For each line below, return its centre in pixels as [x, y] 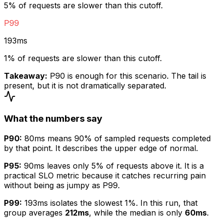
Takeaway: [26, 76]
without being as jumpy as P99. [62, 185]
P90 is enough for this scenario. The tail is [128, 76]
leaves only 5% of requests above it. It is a [124, 165]
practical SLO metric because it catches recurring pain [105, 175]
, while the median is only [137, 212]
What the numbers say [53, 119]
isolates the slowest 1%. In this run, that [123, 203]
